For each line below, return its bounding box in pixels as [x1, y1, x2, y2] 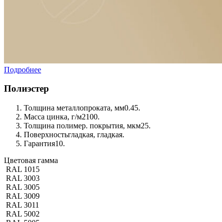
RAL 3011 [6, 201, 39, 210]
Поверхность [24, 130, 68, 139]
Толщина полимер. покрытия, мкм [24, 121, 141, 130]
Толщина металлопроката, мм [24, 104, 124, 112]
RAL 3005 [6, 183, 40, 192]
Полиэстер [4, 83, 49, 94]
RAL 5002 [6, 210, 40, 219]
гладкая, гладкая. [68, 130, 124, 139]
